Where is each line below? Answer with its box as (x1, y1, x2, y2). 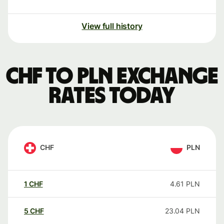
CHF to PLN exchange (6, 65, 218, 88)
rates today (48, 84, 175, 108)
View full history (81, 21, 142, 31)
